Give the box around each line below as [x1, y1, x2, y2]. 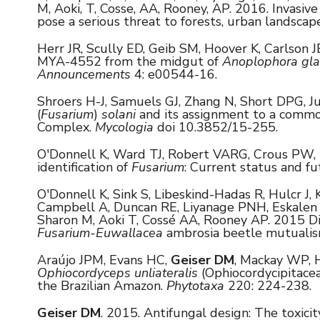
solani [101, 105, 136, 123]
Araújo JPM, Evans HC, [37, 251, 171, 269]
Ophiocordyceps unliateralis [37, 264, 198, 281]
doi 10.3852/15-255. [154, 118, 278, 136]
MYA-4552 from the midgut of [37, 52, 222, 70]
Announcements [37, 65, 131, 83]
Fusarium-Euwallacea [37, 224, 163, 241]
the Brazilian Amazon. [37, 276, 166, 294]
